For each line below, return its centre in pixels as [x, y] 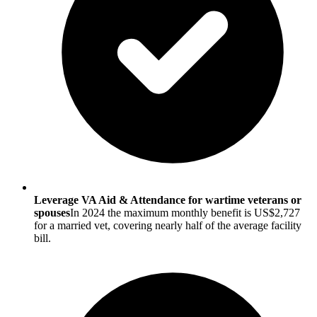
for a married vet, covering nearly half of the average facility [168, 226]
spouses [52, 213]
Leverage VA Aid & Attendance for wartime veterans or [168, 200]
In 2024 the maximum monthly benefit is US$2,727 [185, 213]
